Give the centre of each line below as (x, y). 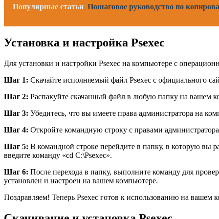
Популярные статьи (48, 6)
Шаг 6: (16, 172)
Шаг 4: (16, 130)
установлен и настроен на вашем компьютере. (81, 180)
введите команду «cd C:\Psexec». (58, 155)
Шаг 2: (16, 96)
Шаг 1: (16, 80)
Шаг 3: (16, 113)
